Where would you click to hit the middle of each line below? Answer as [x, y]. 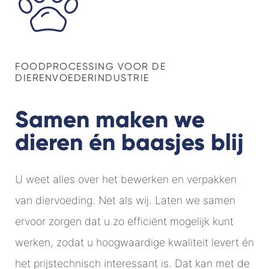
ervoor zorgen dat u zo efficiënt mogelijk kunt [124, 222]
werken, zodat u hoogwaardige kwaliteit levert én [134, 243]
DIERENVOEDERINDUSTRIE [82, 78]
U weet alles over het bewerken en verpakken [126, 180]
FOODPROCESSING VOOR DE [90, 67]
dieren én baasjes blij [129, 142]
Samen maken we [110, 119]
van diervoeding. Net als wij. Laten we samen [125, 201]
